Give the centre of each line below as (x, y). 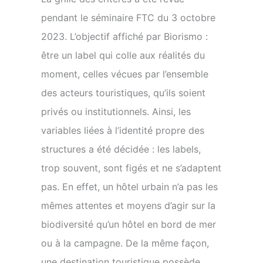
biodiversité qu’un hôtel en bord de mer (129, 225)
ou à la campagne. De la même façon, (125, 243)
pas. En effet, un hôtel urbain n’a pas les (129, 187)
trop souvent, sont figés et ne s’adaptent (131, 168)
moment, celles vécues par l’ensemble (125, 74)
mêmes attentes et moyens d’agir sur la (128, 206)
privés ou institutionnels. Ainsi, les (116, 112)
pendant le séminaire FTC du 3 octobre (128, 18)
